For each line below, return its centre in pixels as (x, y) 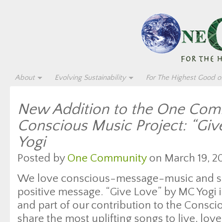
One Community (107, 158)
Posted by (42, 158)
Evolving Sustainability (90, 78)
